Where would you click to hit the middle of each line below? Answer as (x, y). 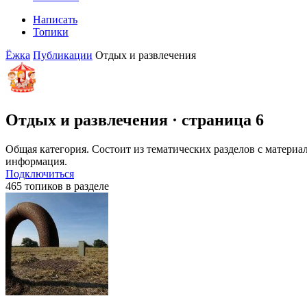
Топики (51, 32)
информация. (36, 162)
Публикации (63, 56)
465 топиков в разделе (57, 186)
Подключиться (40, 174)
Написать (55, 20)
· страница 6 (216, 120)
